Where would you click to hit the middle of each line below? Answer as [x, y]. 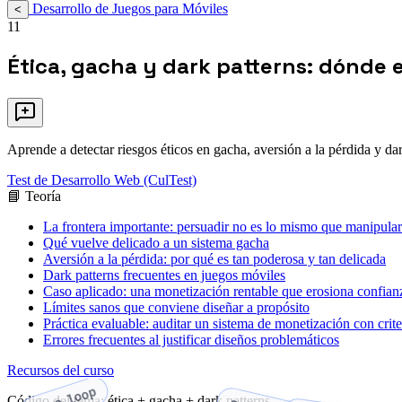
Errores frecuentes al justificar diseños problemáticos [191, 340]
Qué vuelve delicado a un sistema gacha [156, 243]
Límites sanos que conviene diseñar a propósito [176, 308]
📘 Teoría [34, 197]
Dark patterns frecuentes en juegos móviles [164, 275]
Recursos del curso [61, 371]
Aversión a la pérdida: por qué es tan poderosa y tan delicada [214, 259]
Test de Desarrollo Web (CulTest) [102, 180]
